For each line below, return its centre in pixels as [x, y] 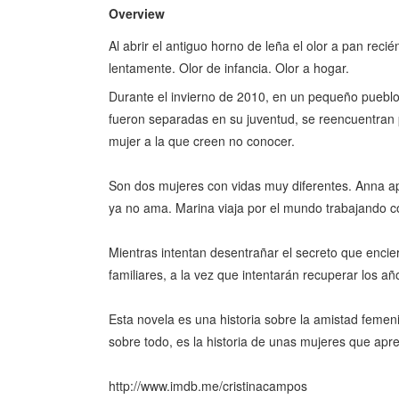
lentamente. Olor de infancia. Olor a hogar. [229, 67]
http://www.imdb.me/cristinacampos [210, 385]
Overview [137, 13]
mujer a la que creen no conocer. [202, 140]
